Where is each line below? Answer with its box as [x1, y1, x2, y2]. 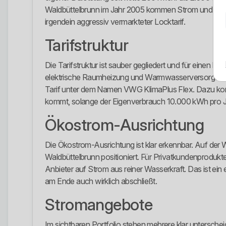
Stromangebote [45, 195, 153, 215]
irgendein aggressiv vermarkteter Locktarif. [45, 17, 186, 27]
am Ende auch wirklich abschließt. [45, 176, 157, 187]
